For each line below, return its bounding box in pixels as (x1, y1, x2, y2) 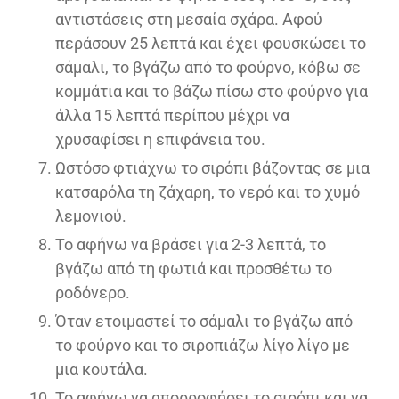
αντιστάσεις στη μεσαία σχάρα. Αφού (55, 10, 322, 29)
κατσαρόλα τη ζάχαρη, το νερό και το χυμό (55, 183, 360, 202)
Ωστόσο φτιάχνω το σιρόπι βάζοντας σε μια (55, 159, 370, 178)
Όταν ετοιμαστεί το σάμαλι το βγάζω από (55, 312, 353, 331)
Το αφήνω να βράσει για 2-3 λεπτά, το (55, 235, 326, 255)
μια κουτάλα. (55, 360, 148, 379)
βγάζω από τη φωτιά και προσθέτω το (55, 259, 332, 279)
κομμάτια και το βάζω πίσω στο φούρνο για (55, 82, 368, 102)
